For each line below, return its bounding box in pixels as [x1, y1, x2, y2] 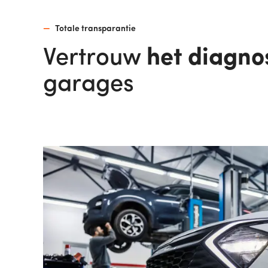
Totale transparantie [55, 25, 136, 33]
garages [43, 73, 134, 97]
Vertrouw [43, 47, 147, 71]
